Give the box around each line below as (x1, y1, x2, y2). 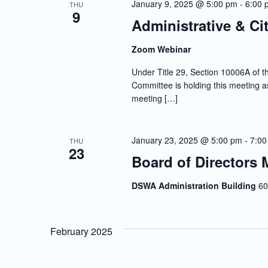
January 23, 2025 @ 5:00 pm (131, 134, 242, 147)
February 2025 (50, 224, 112, 239)
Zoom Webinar (131, 43, 191, 56)
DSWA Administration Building (131, 179, 258, 192)
